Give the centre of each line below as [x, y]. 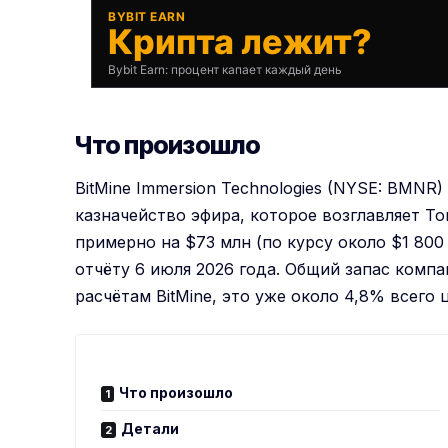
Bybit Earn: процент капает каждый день [225, 70]
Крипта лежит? [240, 42]
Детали [150, 428]
